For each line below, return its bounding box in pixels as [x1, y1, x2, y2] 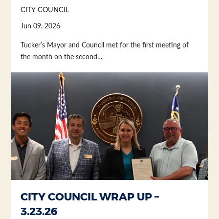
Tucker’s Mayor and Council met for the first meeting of [21, 41, 189, 49]
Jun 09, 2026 [21, 22, 61, 30]
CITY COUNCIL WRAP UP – [21, 190, 159, 203]
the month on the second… [21, 52, 103, 61]
